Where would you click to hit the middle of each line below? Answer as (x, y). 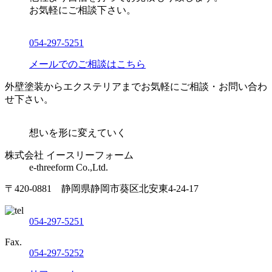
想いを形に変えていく (78, 133)
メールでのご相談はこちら (87, 64)
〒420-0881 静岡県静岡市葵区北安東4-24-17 (102, 189)
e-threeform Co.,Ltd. (69, 168)
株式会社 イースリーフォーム (69, 155)
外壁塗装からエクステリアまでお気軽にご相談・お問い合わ (136, 87)
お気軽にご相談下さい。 (83, 10)
